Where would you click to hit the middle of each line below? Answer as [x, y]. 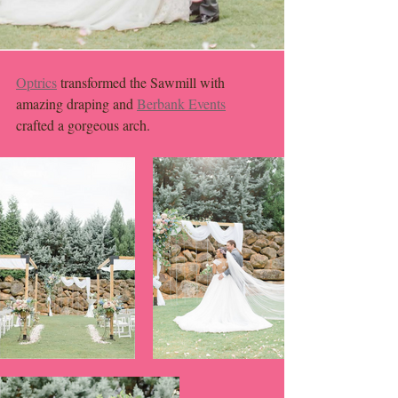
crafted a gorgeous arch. [85, 125]
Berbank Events [181, 103]
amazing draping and [76, 103]
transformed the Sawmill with [143, 82]
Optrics [36, 82]
